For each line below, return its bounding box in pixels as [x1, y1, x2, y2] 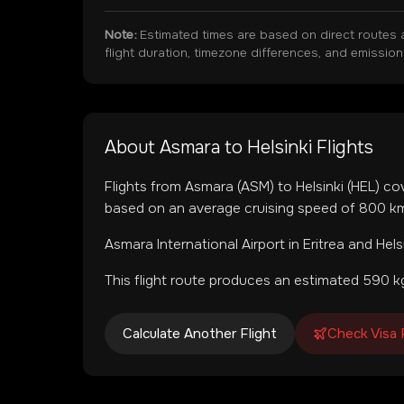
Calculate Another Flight [123, 325, 277, 343]
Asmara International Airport [105, 235, 285, 253]
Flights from [105, 178, 185, 196]
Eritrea [303, 235, 344, 253]
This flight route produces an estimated [105, 271, 363, 289]
